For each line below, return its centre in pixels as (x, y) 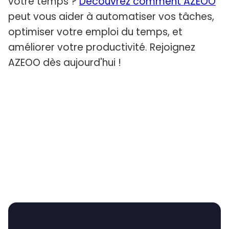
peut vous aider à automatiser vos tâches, (111, 17)
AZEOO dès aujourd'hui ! (65, 63)
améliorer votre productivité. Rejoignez (102, 48)
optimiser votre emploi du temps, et (95, 32)
